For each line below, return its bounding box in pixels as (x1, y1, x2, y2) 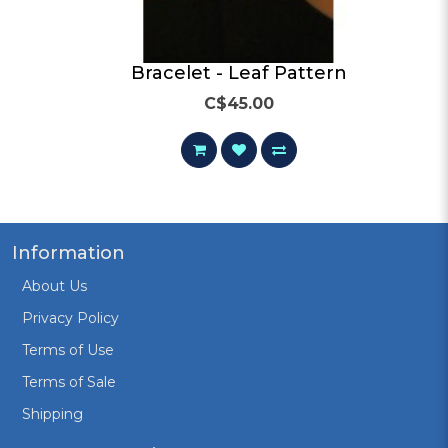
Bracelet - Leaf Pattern (131, 61, 347, 84)
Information (12, 241, 125, 264)
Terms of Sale (22, 372, 116, 391)
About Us (22, 276, 87, 295)
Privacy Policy (22, 308, 119, 327)
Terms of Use (22, 340, 114, 359)
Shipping (22, 404, 83, 423)
